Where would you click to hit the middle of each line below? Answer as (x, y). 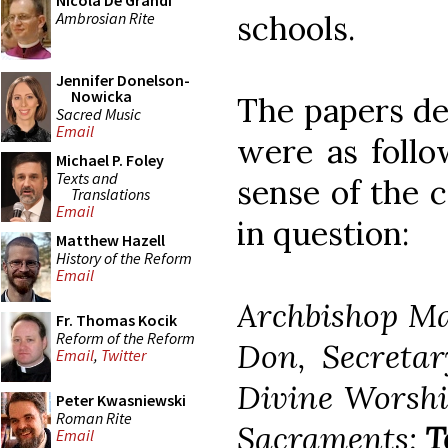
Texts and (87, 177)
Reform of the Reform (125, 337)
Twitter (123, 355)
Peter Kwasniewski (121, 400)
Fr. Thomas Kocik (116, 320)
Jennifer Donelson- (123, 80)
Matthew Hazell (110, 240)
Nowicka (101, 96)
